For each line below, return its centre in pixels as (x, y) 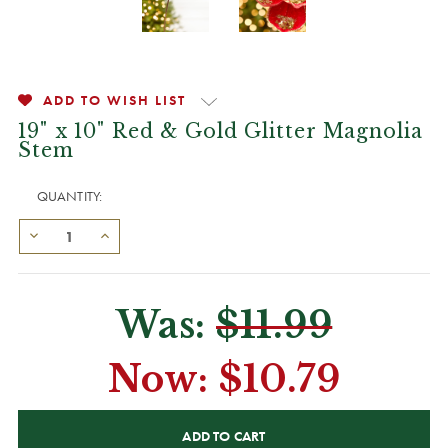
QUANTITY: (69, 196)
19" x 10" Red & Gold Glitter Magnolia (220, 131)
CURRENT (49, 417)
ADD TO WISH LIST (114, 100)
